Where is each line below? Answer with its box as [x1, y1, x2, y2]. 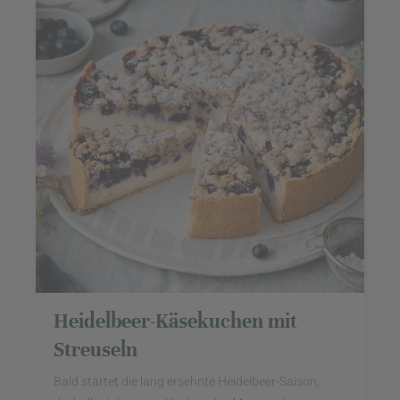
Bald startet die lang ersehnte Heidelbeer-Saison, [54, 372, 320, 391]
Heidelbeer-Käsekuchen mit [54, 309, 297, 333]
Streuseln [54, 337, 137, 362]
